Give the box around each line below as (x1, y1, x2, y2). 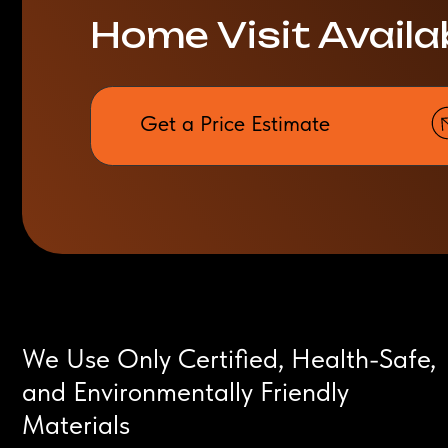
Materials (19, 316, 117, 346)
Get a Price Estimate (125, 50, 295, 75)
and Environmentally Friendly (19, 286, 312, 317)
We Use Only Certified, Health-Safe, (19, 257, 390, 287)
